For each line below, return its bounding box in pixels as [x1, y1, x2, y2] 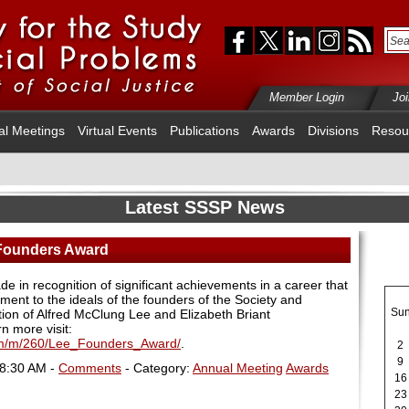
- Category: [121, 360, 193, 375]
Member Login [269, 90, 344, 104]
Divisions [308, 123, 359, 138]
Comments [58, 360, 121, 375]
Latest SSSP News [124, 197, 285, 217]
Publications [170, 123, 239, 138]
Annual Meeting [193, 360, 283, 375]
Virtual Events [78, 123, 157, 138]
